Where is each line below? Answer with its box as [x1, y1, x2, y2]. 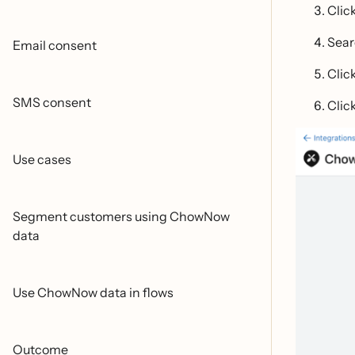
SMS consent [13, 94, 91, 110]
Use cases [13, 151, 71, 167]
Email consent [13, 37, 97, 53]
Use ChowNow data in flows [13, 284, 174, 300]
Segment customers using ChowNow [13, 208, 230, 224]
